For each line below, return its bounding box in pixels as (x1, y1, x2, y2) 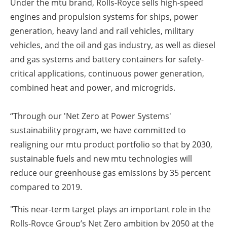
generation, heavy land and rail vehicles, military (10, 25, 194, 37)
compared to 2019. (10, 181, 82, 193)
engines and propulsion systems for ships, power (10, 11, 198, 23)
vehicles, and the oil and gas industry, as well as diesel (10, 40, 215, 51)
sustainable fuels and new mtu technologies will (10, 153, 192, 165)
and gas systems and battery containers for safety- (10, 54, 204, 65)
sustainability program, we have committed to (10, 125, 186, 136)
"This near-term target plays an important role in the (10, 204, 211, 215)
